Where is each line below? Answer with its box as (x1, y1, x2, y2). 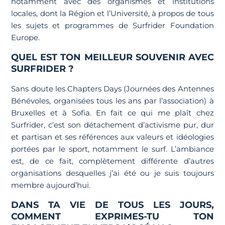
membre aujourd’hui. (11, 180, 91, 190)
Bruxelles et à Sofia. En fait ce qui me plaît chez (11, 108, 214, 118)
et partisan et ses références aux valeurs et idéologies (11, 132, 214, 142)
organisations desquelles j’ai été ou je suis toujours (11, 168, 214, 178)
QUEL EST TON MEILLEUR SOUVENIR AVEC (11, 52, 214, 63)
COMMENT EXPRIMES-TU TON (11, 211, 214, 222)
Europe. (11, 33, 40, 42)
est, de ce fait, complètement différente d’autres (11, 156, 214, 166)
